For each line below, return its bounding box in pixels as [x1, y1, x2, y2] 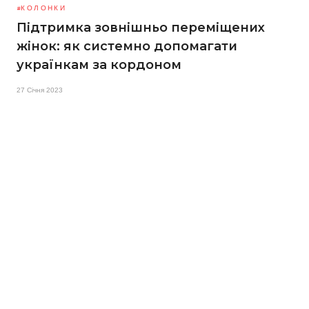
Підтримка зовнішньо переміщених [17, 19, 265, 35]
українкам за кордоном [17, 57, 181, 72]
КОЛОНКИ [21, 3, 67, 12]
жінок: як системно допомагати [17, 38, 237, 54]
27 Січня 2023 [17, 86, 63, 94]
